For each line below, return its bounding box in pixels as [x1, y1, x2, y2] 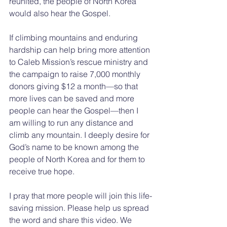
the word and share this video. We [9, 214, 134, 225]
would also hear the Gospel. [9, 8, 110, 18]
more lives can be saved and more [9, 93, 136, 103]
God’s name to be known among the [9, 141, 141, 152]
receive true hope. [9, 166, 74, 176]
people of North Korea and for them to [9, 154, 147, 164]
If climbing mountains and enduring [9, 32, 140, 43]
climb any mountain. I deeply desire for [9, 129, 152, 140]
